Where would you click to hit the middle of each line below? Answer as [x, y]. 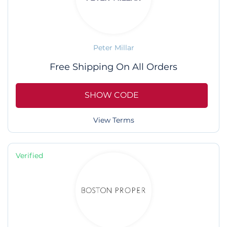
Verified [29, 155]
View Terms [113, 120]
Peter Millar [113, 48]
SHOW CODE [112, 95]
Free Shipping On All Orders [113, 67]
